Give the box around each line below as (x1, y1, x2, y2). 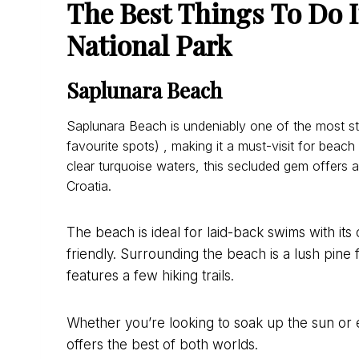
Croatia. (67, 178, 111, 195)
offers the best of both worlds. (67, 337, 258, 353)
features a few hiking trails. (67, 268, 234, 284)
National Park (67, 26, 238, 64)
